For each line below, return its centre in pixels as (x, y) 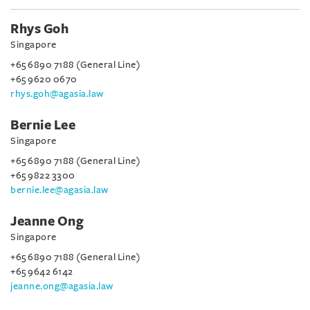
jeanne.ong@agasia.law (62, 286)
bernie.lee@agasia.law (60, 190)
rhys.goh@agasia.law (57, 94)
